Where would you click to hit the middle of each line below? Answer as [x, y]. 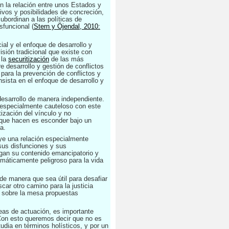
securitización [29, 59]
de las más [66, 59]
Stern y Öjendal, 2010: [67, 26]
